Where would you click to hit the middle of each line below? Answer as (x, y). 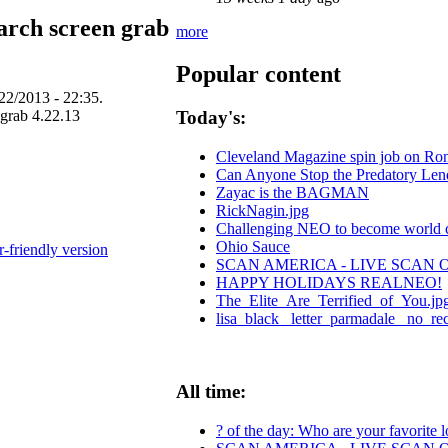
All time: (211, 391)
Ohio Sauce (253, 247)
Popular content (258, 73)
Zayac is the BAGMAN (292, 193)
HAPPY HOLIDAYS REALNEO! (329, 283)
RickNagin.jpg (262, 211)
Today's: (211, 118)
